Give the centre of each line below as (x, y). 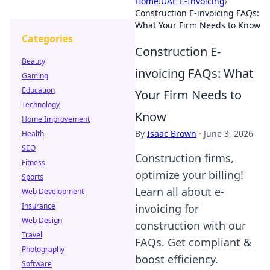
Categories (47, 39)
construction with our (190, 225)
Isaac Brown (172, 133)
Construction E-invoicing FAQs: (197, 13)
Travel (32, 235)
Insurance (39, 206)
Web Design (42, 220)
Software (37, 264)
